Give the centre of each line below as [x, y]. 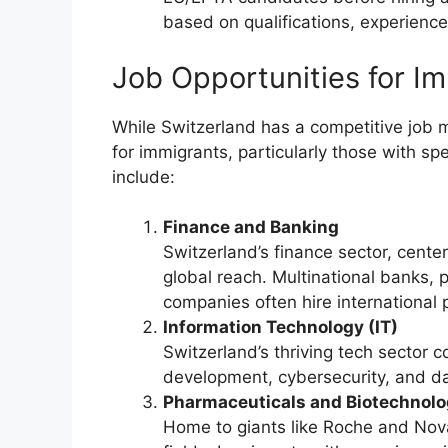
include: [143, 176]
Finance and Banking [251, 227]
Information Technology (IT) [280, 327]
